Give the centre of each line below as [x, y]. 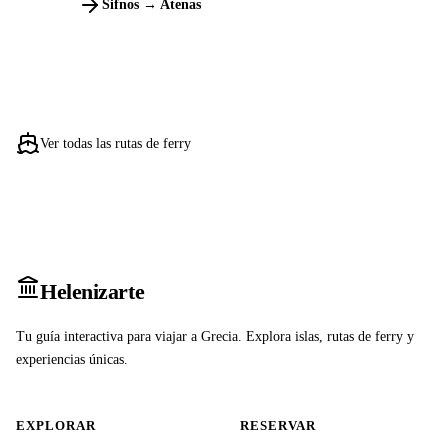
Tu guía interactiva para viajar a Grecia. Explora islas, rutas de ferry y [215, 337]
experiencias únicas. [72, 360]
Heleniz [74, 292]
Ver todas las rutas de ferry [115, 142]
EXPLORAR [56, 426]
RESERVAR [278, 426]
